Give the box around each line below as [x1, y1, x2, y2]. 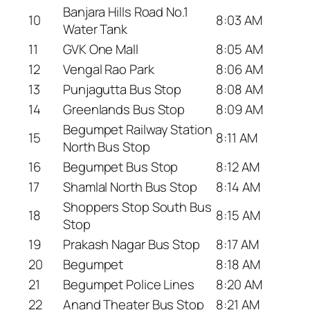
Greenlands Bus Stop [63, 100, 185, 118]
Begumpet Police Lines [63, 275, 194, 293]
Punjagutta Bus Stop [63, 80, 182, 98]
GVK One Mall [63, 39, 138, 58]
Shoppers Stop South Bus [63, 197, 212, 216]
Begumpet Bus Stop [63, 157, 179, 176]
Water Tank [63, 19, 128, 38]
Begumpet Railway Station [63, 120, 212, 138]
